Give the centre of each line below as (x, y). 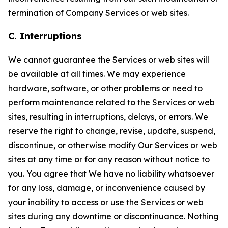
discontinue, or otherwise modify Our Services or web (113, 145)
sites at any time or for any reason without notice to (109, 159)
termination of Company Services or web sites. (98, 13)
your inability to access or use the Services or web (106, 202)
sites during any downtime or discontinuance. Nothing (113, 216)
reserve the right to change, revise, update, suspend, (112, 131)
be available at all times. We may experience (97, 74)
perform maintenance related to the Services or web (111, 102)
